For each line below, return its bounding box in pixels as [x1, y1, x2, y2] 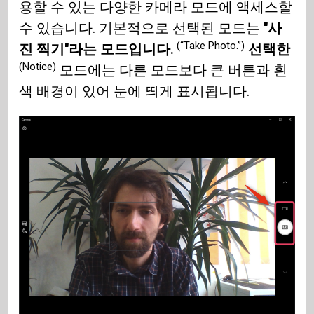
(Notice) [19, 60, 57, 73]
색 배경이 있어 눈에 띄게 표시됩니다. [19, 83, 250, 100]
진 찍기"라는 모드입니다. [19, 41, 177, 58]
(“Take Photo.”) [177, 39, 245, 52]
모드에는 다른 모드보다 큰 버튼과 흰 [56, 62, 288, 79]
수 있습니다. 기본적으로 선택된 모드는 [19, 20, 264, 37]
